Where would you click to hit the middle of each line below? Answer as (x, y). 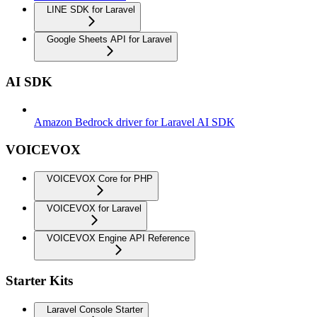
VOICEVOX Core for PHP (100, 178)
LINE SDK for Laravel (91, 9)
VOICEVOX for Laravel (94, 208)
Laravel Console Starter (95, 310)
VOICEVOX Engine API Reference (118, 238)
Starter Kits (39, 281)
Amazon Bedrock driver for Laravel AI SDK (134, 122)
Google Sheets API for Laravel (109, 39)
